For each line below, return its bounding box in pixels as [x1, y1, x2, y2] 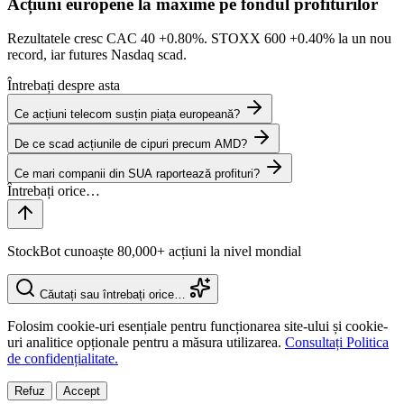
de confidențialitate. [7, 351, 118, 367]
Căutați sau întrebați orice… [40, 288, 186, 302]
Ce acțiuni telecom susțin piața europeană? [14, 107, 240, 122]
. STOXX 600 [204, 31, 289, 47]
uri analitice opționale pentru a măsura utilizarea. [7, 335, 285, 351]
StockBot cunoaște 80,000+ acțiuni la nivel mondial [7, 243, 301, 260]
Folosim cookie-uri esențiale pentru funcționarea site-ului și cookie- [7, 318, 388, 335]
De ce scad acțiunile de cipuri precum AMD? [14, 137, 247, 151]
